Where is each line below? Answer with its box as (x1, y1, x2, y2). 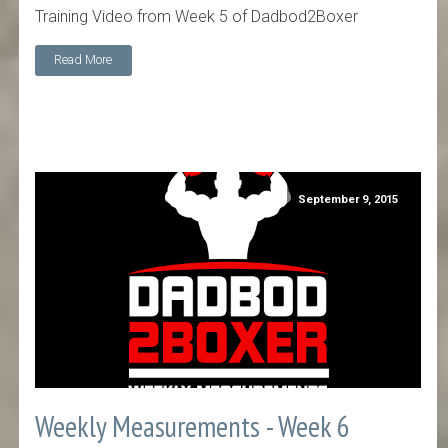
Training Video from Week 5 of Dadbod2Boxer (35, 6, 359, 26)
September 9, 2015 (298, 192, 399, 206)
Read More (54, 52, 113, 68)
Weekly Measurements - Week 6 (35, 407, 351, 445)
